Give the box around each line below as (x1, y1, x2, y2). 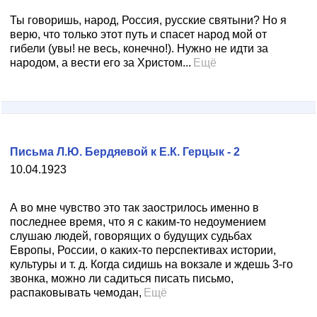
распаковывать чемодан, (10, 287, 142, 299)
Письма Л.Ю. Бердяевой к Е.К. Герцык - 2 (10, 146, 240, 158)
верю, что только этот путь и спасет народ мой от (10, 28, 267, 40)
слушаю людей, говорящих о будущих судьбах (10, 230, 252, 242)
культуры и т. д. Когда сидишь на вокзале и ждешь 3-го (10, 258, 293, 270)
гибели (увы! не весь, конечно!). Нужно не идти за (10, 42, 268, 54)
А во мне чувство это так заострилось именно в (10, 202, 259, 214)
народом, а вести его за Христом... (10, 57, 191, 69)
